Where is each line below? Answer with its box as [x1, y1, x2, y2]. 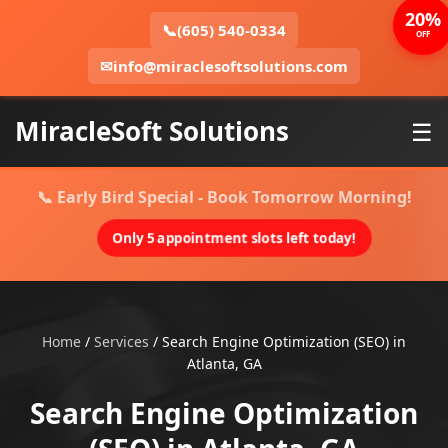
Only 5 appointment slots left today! [117, 228, 351, 248]
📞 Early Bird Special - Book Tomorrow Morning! [36, 186, 412, 208]
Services [94, 332, 149, 351]
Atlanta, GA [186, 354, 262, 373]
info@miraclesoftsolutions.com [113, 56, 348, 76]
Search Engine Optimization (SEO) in [162, 332, 406, 351]
